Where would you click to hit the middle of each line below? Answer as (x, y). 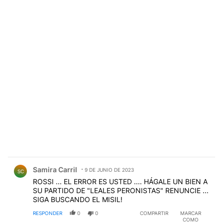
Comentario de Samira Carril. (63, 162)
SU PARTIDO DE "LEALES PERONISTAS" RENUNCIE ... (121, 190)
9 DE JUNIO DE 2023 (109, 169)
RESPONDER (48, 213)
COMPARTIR (154, 213)
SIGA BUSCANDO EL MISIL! (78, 199)
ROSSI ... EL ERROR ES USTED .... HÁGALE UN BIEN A (120, 181)
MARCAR (190, 213)
